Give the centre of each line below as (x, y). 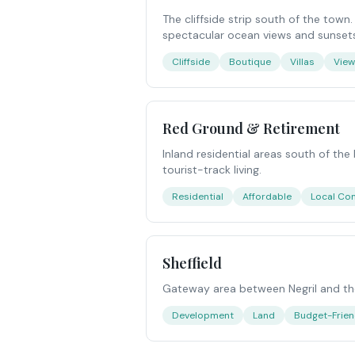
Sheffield (192, 263)
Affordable (267, 197)
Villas (302, 62)
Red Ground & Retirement (251, 128)
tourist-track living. (212, 170)
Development (203, 315)
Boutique (250, 62)
